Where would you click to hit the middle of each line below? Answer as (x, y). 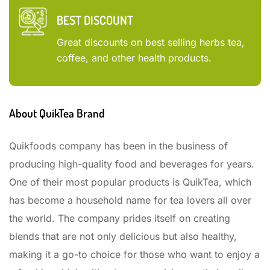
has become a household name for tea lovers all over (130, 200)
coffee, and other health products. (134, 58)
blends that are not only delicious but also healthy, (123, 236)
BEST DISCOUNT (95, 20)
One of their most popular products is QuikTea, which (130, 182)
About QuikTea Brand (57, 113)
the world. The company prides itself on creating (120, 218)
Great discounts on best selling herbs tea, (151, 42)
